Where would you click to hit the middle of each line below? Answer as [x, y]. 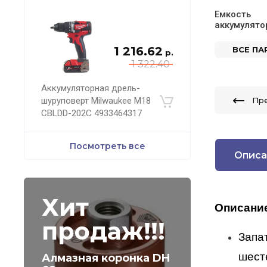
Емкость [233, 15]
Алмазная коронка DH [106, 258]
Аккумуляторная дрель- [91, 88]
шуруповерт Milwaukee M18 [96, 101]
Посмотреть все [107, 146]
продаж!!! [103, 231]
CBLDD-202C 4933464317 [91, 113]
